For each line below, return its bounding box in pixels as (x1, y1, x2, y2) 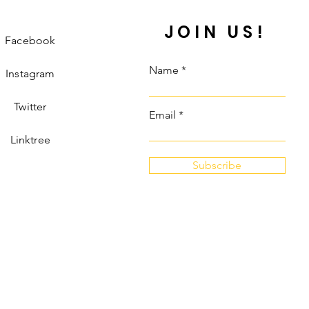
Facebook (5, 34, 56, 48)
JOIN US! (164, 21, 268, 44)
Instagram (6, 67, 55, 81)
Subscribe (192, 159, 242, 172)
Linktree (10, 133, 50, 147)
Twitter (14, 100, 47, 114)
